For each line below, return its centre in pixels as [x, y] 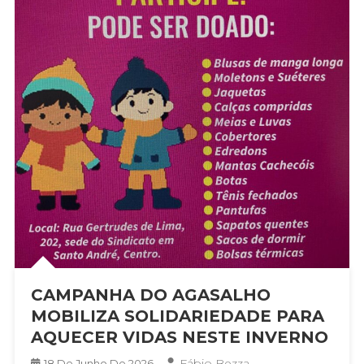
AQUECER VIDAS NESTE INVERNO [179, 338]
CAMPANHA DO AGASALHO [150, 295]
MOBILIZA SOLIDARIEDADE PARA [177, 316]
